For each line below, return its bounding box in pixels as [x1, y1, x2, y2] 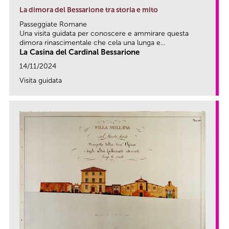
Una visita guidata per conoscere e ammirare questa [19, 29, 189, 38]
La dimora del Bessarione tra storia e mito [19, 6, 158, 15]
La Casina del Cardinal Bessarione [19, 48, 140, 57]
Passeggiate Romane [19, 20, 87, 29]
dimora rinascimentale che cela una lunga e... [19, 38, 165, 48]
